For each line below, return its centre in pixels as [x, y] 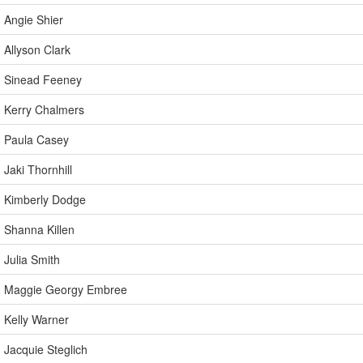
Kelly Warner [36, 319]
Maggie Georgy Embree [66, 289]
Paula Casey [36, 139]
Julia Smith [32, 259]
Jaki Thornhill [38, 169]
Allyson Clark [37, 49]
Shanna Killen [39, 229]
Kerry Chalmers [44, 109]
